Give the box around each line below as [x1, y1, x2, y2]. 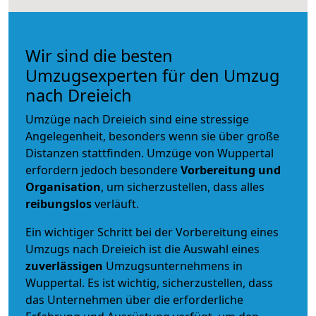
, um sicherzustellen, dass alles [101, 178, 265, 195]
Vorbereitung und [181, 162, 281, 178]
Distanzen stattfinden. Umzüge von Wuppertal [25, 145, 274, 161]
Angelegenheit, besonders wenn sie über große [25, 128, 279, 144]
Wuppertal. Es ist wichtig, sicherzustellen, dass [25, 274, 273, 291]
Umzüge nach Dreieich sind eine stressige [25, 111, 249, 127]
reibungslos [25, 195, 92, 212]
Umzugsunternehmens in [106, 257, 243, 274]
